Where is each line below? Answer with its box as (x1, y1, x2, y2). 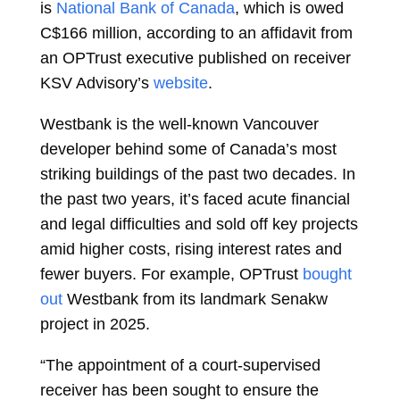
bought (302, 265, 352, 283)
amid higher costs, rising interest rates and (39, 240, 342, 258)
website (153, 74, 208, 92)
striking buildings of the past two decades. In (39, 165, 355, 183)
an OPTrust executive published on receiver (39, 49, 351, 67)
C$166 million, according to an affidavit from (39, 24, 353, 42)
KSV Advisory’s (39, 74, 149, 92)
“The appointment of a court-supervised (39, 356, 321, 374)
